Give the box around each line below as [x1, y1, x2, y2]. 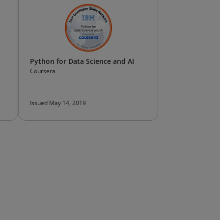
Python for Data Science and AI [30, 56, 134, 66]
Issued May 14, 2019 [30, 99, 86, 107]
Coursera [30, 67, 55, 75]
